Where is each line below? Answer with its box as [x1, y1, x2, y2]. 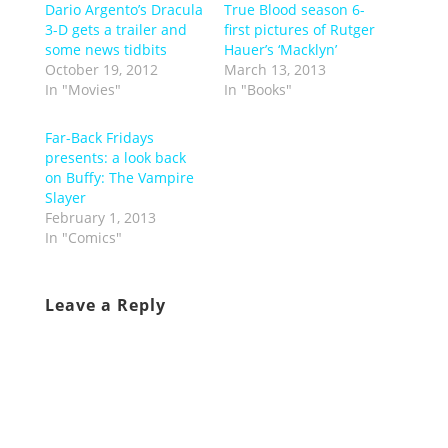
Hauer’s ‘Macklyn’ [223, 39, 337, 59]
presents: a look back [44, 147, 186, 167]
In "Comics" [44, 227, 122, 247]
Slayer [44, 187, 86, 207]
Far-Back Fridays [44, 127, 154, 147]
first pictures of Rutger [223, 19, 375, 39]
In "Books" [223, 79, 292, 99]
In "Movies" [44, 79, 121, 99]
